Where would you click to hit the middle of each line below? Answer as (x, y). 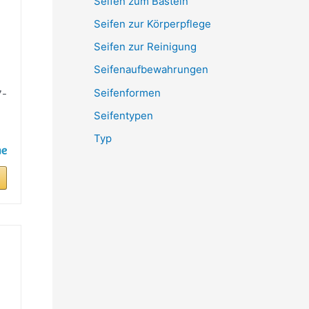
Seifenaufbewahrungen (151, 70)
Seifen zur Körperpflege (152, 23)
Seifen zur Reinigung (145, 47)
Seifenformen (127, 92)
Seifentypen (123, 115)
